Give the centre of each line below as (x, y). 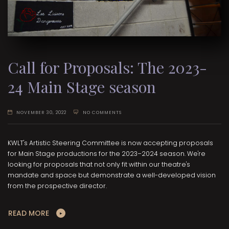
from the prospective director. (57, 186)
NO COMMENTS (102, 113)
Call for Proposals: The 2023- (107, 67)
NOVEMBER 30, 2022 (42, 113)
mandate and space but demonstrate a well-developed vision (112, 175)
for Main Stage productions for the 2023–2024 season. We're (107, 154)
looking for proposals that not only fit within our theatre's (99, 165)
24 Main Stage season (82, 86)
